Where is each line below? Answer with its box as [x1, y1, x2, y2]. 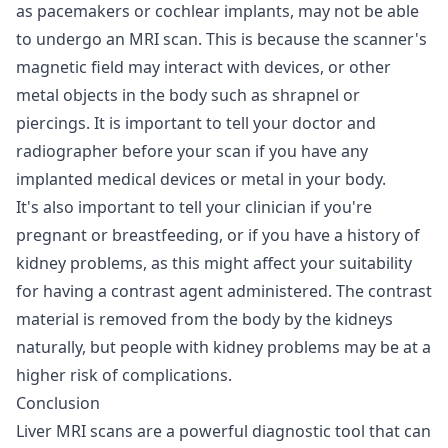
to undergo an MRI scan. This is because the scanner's [16, 27, 427, 50]
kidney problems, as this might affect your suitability [16, 251, 412, 274]
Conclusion [16, 391, 100, 414]
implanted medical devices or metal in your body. [16, 167, 386, 190]
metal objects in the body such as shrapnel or [16, 83, 360, 106]
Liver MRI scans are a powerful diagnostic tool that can [16, 419, 431, 442]
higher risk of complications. [16, 363, 232, 386]
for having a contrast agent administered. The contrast [16, 279, 432, 302]
